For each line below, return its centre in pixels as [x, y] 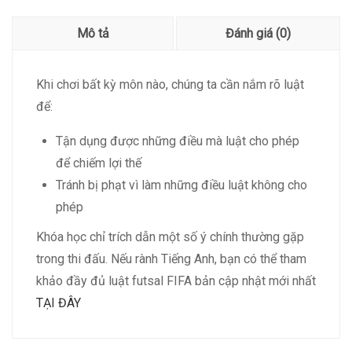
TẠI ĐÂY [59, 303]
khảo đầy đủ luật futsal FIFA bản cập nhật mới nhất [176, 281]
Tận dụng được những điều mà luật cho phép [178, 141]
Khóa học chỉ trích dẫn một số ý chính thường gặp [170, 237]
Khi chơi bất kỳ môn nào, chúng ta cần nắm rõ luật [170, 85]
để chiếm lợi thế [99, 163]
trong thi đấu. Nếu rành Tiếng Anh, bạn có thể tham [171, 259]
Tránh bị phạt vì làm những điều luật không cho [181, 185]
